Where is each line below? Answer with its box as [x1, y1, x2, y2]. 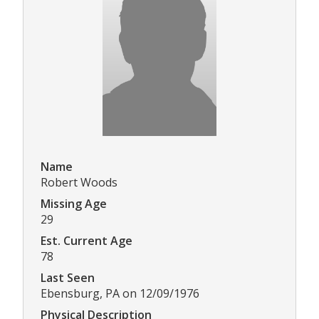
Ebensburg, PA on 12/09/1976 [41, 286, 199, 302]
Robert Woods [41, 174, 117, 191]
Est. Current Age [41, 233, 132, 249]
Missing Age [41, 196, 107, 212]
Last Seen [41, 270, 95, 286]
